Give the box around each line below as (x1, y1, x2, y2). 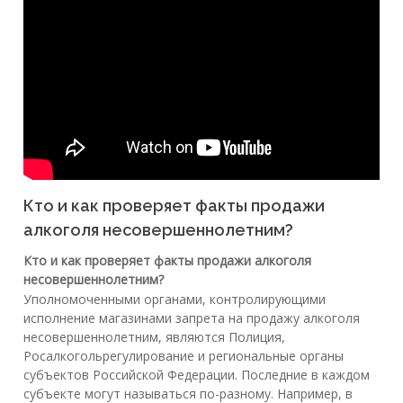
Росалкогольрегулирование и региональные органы (23, 347, 344, 365)
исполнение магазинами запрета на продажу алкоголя (23, 309, 360, 327)
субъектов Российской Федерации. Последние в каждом (23, 366, 370, 384)
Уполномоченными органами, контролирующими (23, 291, 326, 309)
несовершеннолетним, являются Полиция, (23, 328, 285, 346)
